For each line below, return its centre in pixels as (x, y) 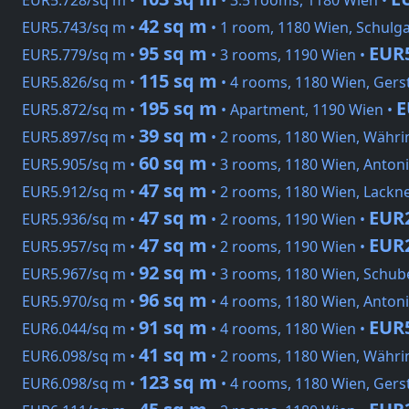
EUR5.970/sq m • (80, 302)
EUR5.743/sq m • (80, 28)
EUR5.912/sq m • (80, 192)
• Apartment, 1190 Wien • (307, 110)
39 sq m (173, 136)
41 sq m (173, 355)
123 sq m (178, 383)
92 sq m (173, 273)
